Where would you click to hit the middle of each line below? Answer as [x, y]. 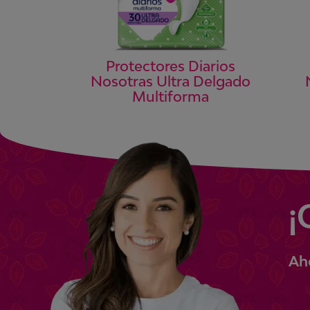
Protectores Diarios [171, 66]
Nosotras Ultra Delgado [171, 81]
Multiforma [171, 97]
